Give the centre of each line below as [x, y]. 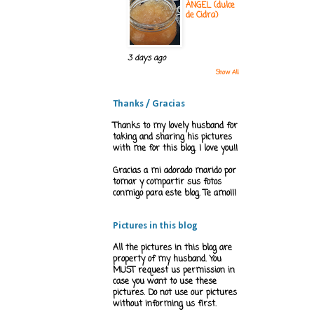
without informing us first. [165, 305]
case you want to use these [165, 282]
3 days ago [146, 59]
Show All [227, 73]
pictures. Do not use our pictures [175, 293]
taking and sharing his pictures [172, 138]
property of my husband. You [167, 260]
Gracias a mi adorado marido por [175, 171]
